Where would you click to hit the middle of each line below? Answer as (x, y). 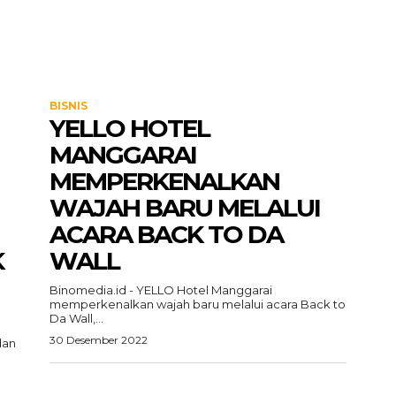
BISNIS (69, 106)
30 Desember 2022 (99, 340)
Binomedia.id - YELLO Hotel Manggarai (161, 290)
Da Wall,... (76, 318)
